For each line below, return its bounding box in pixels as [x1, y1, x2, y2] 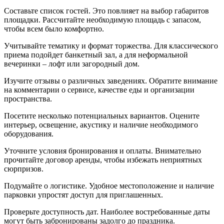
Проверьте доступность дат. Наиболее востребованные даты [4, 207, 210, 216]
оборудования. [4, 129, 53, 138]
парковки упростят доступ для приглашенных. [4, 190, 163, 199]
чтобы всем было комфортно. [4, 24, 104, 33]
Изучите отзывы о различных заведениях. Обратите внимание [4, 76, 217, 85]
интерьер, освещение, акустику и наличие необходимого [4, 120, 198, 129]
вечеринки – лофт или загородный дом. [4, 59, 139, 68]
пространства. [4, 94, 52, 103]
